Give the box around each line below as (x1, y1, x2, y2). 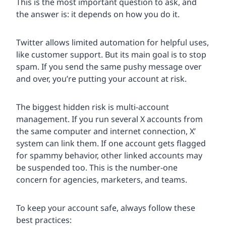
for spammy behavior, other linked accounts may (16, 150, 202, 161)
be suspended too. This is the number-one (16, 162, 178, 174)
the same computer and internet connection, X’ (16, 126, 196, 137)
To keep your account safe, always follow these (16, 202, 195, 214)
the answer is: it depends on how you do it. (16, 9, 180, 20)
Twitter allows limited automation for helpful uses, (16, 37, 209, 48)
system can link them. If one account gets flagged (16, 138, 206, 149)
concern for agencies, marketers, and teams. (16, 174, 187, 186)
